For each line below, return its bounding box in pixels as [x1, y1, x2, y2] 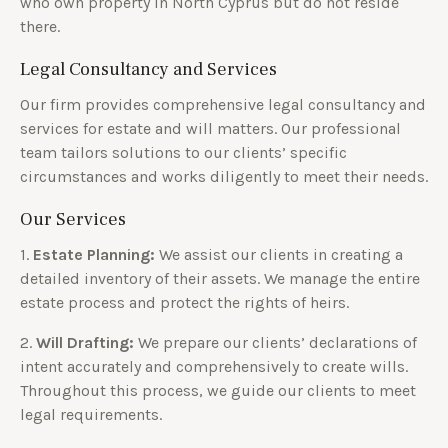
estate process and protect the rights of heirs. [20, 292, 349, 312]
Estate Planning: [33, 244, 155, 264]
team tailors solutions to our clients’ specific [20, 142, 347, 162]
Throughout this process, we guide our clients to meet [20, 380, 416, 400]
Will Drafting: [36, 332, 134, 352]
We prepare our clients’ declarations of [134, 332, 417, 352]
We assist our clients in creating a [155, 244, 403, 264]
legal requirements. [20, 404, 162, 424]
